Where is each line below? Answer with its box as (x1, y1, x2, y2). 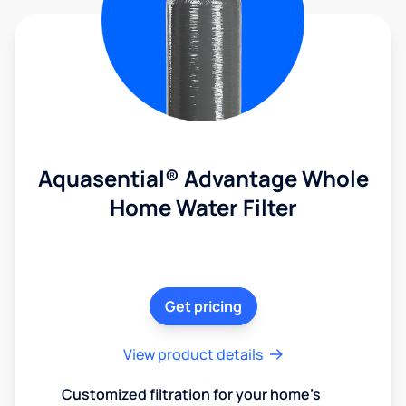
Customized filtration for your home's (62, 383, 321, 404)
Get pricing (164, 295, 242, 316)
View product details (123, 343, 263, 364)
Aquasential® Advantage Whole (37, 162, 369, 193)
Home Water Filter (109, 191, 297, 222)
